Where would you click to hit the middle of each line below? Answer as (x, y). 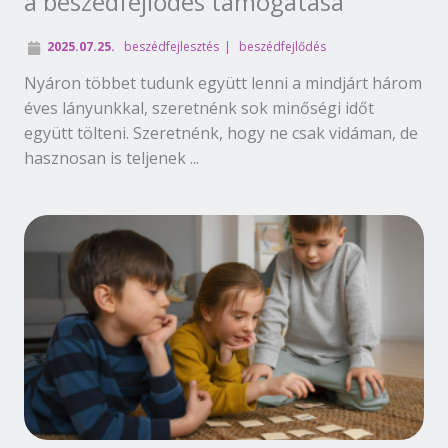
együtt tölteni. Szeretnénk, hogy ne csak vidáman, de (221, 132)
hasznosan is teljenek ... (111, 157)
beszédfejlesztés (171, 46)
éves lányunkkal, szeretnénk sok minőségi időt (199, 107)
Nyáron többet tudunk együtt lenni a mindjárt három (223, 82)
